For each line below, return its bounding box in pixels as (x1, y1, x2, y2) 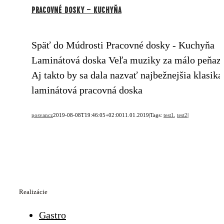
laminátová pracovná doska (31, 84, 142, 95)
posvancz (31, 111, 53, 118)
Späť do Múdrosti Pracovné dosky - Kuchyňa (31, 39, 214, 50)
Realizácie (19, 187, 47, 195)
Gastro (39, 209, 66, 220)
